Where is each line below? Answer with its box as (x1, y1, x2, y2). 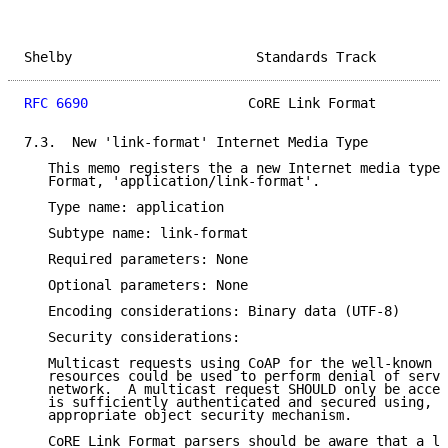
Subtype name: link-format (24, 225, 248, 242)
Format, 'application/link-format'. (24, 173, 320, 190)
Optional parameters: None (24, 277, 248, 294)
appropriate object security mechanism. (24, 407, 352, 424)
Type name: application (24, 199, 224, 216)
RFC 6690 (24, 95, 88, 112)
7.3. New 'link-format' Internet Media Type (24, 134, 368, 151)
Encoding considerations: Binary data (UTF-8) (24, 303, 400, 320)
